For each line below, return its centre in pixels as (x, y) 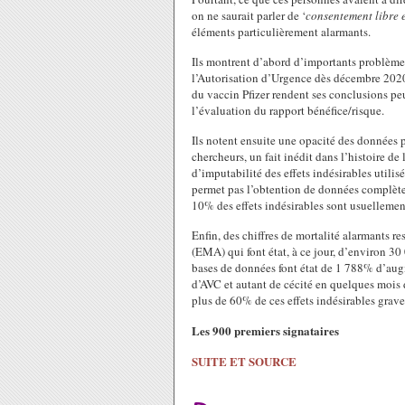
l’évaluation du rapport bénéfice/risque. (288, 110)
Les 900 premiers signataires (265, 330)
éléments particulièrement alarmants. (281, 32)
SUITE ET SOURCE (244, 361)
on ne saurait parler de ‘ (249, 15)
